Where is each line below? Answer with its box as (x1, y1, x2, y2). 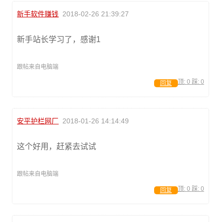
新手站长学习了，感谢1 (17, 35, 101, 44)
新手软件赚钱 (17, 10, 59, 18)
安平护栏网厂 (17, 117, 59, 125)
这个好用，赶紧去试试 (17, 142, 97, 151)
